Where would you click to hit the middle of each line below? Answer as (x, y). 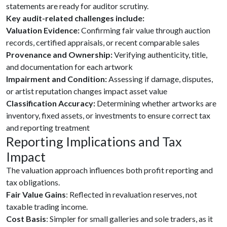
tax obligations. (33, 182)
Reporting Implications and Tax (94, 141)
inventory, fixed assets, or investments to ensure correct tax (108, 115)
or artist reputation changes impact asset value (87, 91)
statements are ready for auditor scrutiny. (77, 6)
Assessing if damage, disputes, (160, 79)
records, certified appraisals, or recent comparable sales (103, 42)
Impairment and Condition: (56, 79)
